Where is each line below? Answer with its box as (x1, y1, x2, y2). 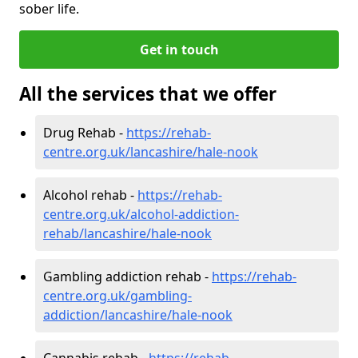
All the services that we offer (19, 81, 276, 106)
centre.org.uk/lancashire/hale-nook (43, 142, 258, 161)
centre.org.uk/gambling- (43, 286, 192, 304)
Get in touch (139, 40, 219, 58)
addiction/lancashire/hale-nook (43, 305, 233, 324)
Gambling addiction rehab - (43, 267, 212, 285)
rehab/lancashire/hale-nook (43, 224, 212, 242)
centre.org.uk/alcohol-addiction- (43, 205, 239, 223)
